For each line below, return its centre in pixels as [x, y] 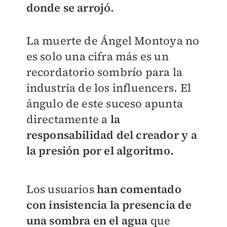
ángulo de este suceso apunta [105, 104]
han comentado [139, 189]
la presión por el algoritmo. [100, 151]
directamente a [68, 119]
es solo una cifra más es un [97, 56]
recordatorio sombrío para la [104, 72]
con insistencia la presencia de [109, 205]
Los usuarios [62, 189]
